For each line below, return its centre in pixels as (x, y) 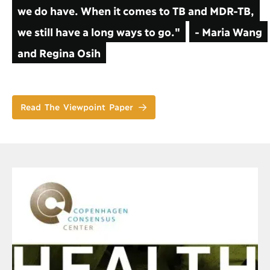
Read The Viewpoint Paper (77, 107)
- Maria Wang (228, 32)
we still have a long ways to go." (99, 32)
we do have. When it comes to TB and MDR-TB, (136, 11)
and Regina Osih (59, 53)
